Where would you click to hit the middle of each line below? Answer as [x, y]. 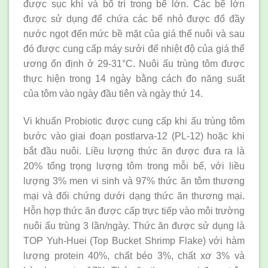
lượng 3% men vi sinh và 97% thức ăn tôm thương [134, 181]
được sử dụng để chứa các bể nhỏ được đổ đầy [134, 19]
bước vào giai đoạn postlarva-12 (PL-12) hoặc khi [134, 136]
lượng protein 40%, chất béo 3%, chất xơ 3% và [134, 255]
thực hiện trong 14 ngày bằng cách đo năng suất [134, 78]
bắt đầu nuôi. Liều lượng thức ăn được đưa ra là [134, 151]
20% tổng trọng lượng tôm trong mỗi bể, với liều [134, 166]
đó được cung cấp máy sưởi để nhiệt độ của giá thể [134, 48]
